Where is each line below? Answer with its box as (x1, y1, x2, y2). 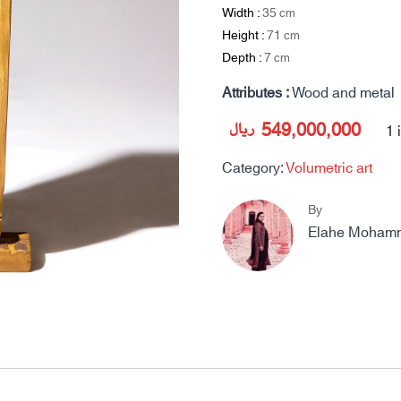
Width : (222, 2, 262, 25)
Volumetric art (286, 155, 372, 182)
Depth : (222, 47, 264, 70)
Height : (222, 24, 267, 47)
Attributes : (222, 80, 292, 107)
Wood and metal (292, 80, 395, 107)
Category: (222, 155, 286, 182)
